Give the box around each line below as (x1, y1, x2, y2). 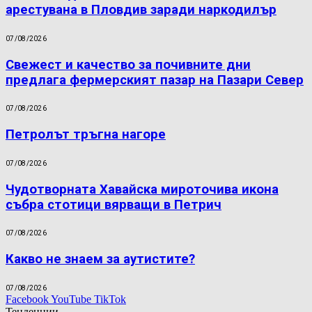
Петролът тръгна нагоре (6, 127, 166, 143)
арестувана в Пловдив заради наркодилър (6, 2, 276, 18)
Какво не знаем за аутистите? (6, 251, 195, 267)
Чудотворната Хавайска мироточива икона (6, 181, 279, 197)
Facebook (6, 292, 49, 305)
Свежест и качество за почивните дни (6, 56, 251, 72)
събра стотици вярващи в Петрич (6, 196, 221, 212)
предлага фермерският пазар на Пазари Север (6, 72, 304, 88)
